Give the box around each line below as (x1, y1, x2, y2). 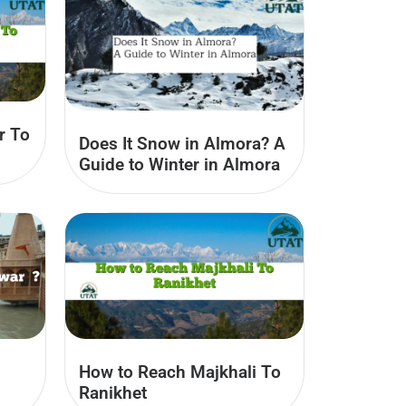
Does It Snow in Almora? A (79, 133, 285, 155)
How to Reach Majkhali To (79, 361, 281, 382)
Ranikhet (79, 382, 147, 403)
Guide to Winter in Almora (79, 154, 280, 176)
